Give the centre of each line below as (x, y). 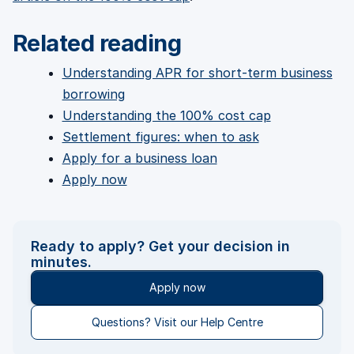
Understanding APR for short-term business (197, 73)
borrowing (93, 94)
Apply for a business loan (139, 158)
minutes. (61, 262)
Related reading (97, 43)
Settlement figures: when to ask (160, 137)
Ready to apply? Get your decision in (160, 246)
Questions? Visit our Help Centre (177, 322)
